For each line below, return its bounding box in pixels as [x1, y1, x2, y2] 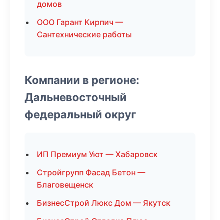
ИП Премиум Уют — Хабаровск [37, 149, 158, 159]
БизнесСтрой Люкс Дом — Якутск [37, 198, 170, 208]
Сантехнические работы [37, 29, 132, 39]
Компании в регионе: [25, 73, 139, 86]
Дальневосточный [25, 90, 127, 104]
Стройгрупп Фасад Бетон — [37, 167, 145, 177]
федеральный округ [25, 108, 136, 121]
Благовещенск [37, 180, 93, 190]
